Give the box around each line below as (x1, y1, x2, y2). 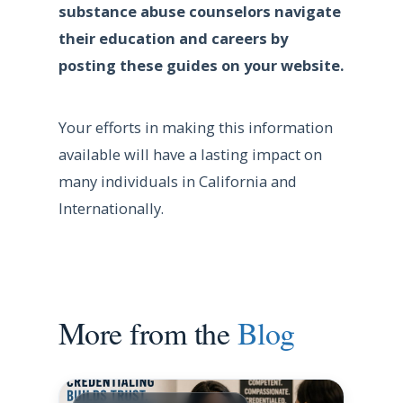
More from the (58, 312, 237, 354)
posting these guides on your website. (58, 55, 344, 76)
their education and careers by (58, 28, 288, 49)
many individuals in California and (58, 171, 297, 193)
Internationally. (58, 198, 164, 219)
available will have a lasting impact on (58, 144, 322, 166)
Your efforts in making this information (58, 117, 333, 139)
